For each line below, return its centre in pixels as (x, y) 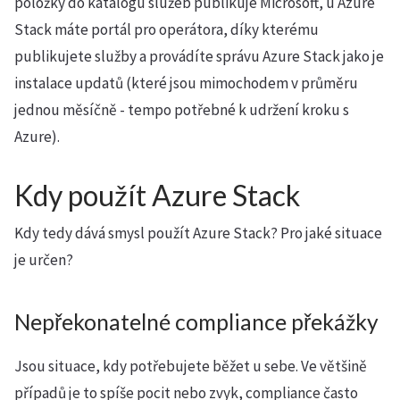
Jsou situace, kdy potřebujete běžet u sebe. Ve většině (191, 366)
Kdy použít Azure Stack (157, 195)
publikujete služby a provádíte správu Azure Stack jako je (199, 56)
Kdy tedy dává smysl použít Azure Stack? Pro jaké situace (198, 233)
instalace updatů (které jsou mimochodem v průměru (186, 83)
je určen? (44, 260)
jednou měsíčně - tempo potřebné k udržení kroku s (182, 110)
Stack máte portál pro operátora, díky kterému (167, 29)
